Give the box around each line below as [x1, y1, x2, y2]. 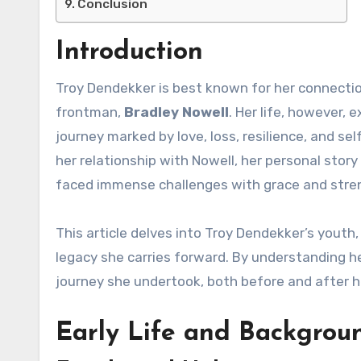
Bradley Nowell [124, 104, 229, 121]
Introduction [56, 39, 203, 66]
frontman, [56, 104, 124, 121]
